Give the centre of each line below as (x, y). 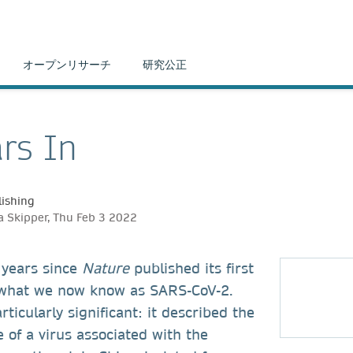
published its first (191, 268)
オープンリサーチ (67, 65)
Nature (106, 268)
